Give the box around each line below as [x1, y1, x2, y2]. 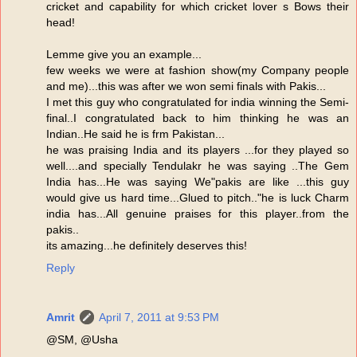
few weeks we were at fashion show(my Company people [46, 64, 349, 77]
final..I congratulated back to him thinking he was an [46, 112, 349, 125]
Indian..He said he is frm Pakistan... [46, 127, 225, 141]
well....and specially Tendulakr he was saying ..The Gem [46, 159, 349, 173]
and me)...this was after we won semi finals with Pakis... [46, 80, 326, 93]
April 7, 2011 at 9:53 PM [99, 311, 219, 324]
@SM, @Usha [46, 333, 118, 347]
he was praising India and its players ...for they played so [46, 143, 349, 157]
